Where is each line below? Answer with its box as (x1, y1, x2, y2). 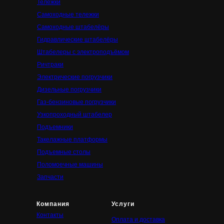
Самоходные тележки (37, 11, 99, 18)
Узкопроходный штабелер (37, 111, 112, 118)
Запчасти (37, 173, 63, 180)
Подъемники (37, 123, 73, 130)
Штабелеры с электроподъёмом (37, 48, 129, 55)
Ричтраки (37, 61, 63, 68)
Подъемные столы (37, 148, 90, 155)
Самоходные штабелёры (37, 23, 109, 30)
